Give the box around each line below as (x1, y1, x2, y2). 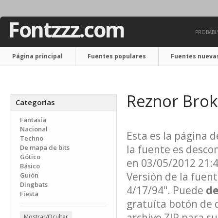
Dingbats (20, 180, 48, 189)
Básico (20, 162, 40, 170)
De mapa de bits (20, 143, 70, 152)
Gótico (20, 152, 40, 161)
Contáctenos (12, 71, 52, 79)
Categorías (16, 97, 55, 107)
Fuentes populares (88, 52, 146, 60)
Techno (20, 134, 43, 143)
